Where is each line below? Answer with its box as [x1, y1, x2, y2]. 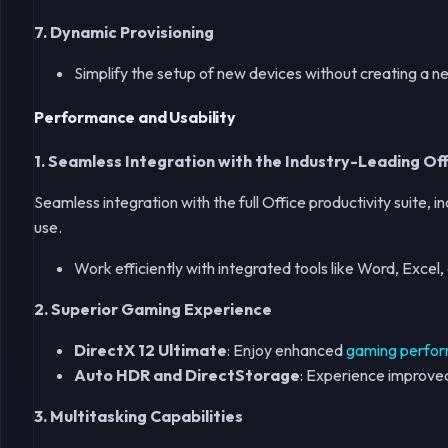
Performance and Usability [34, 107, 236, 128]
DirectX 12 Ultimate [74, 339, 227, 360]
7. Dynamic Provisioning [34, 22, 214, 43]
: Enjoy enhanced [227, 339, 346, 360]
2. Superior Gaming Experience [34, 298, 272, 319]
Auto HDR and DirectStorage [74, 364, 300, 385]
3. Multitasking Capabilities [34, 405, 243, 426]
